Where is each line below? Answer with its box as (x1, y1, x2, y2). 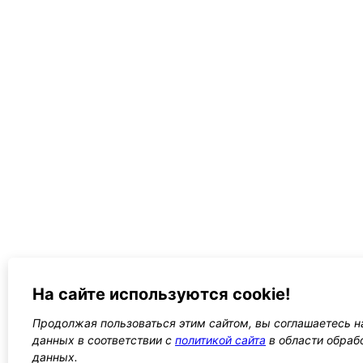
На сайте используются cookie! (32, 284, 290, 304)
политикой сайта (175, 333, 266, 347)
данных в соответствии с (32, 333, 175, 347)
